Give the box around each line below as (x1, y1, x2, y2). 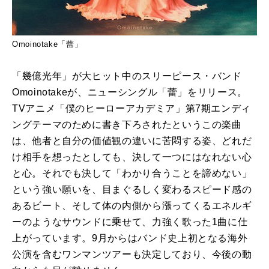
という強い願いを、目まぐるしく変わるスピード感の (12, 184, 252, 195)
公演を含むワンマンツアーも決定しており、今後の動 (12, 249, 252, 260)
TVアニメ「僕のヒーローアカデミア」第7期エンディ (12, 103, 251, 114)
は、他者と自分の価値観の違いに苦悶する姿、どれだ (12, 136, 252, 147)
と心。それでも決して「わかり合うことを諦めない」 (12, 168, 252, 179)
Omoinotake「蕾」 (12, 40, 83, 49)
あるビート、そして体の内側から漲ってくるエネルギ (12, 201, 252, 211)
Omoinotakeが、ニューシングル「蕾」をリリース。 (12, 87, 247, 98)
